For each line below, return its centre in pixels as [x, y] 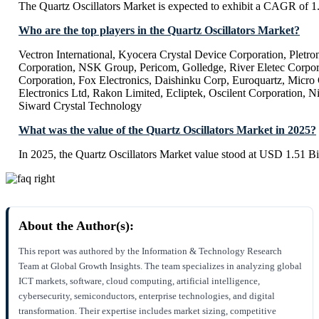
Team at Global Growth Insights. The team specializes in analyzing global [160, 266]
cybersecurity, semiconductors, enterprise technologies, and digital [147, 296]
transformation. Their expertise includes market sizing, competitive [147, 311]
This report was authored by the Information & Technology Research [150, 251]
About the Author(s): [76, 226]
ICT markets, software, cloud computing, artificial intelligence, [139, 281]
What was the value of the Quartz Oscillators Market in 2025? [167, 130]
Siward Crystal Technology [80, 106]
